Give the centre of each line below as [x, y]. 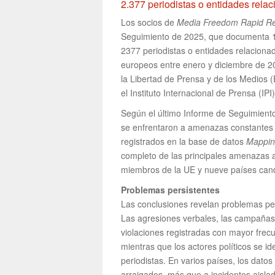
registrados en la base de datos [184, 141]
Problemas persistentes [170, 190]
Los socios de [149, 22]
